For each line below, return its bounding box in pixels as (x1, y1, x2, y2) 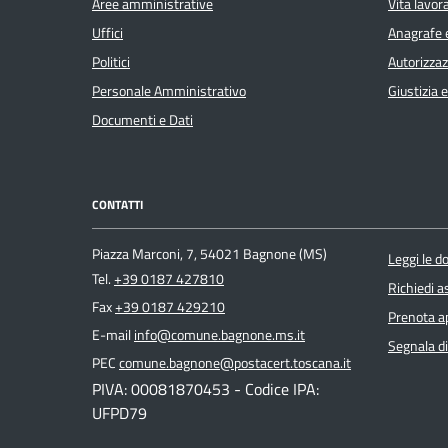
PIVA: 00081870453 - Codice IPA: (92, 376, 319, 401)
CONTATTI (92, 195, 143, 215)
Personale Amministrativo (92, 80, 246, 103)
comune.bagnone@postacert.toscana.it (119, 351, 351, 374)
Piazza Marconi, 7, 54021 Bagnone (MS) (92, 242, 327, 265)
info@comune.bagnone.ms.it (134, 323, 305, 346)
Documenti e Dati (92, 109, 193, 132)
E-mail (92, 323, 134, 346)
